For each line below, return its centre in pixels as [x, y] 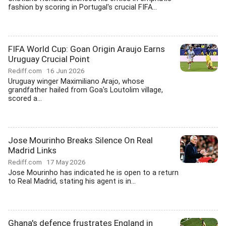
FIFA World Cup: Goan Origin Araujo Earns [87, 49]
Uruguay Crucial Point [49, 59]
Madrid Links [32, 150]
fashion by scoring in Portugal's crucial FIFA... [82, 7]
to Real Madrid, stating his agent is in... [72, 181]
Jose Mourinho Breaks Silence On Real [80, 140]
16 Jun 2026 [66, 71]
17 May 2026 [66, 162]
